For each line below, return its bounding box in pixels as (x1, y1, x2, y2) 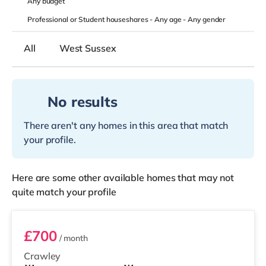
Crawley (24, 250, 61, 262)
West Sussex (59, 42, 116, 54)
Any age (154, 15, 183, 24)
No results (47, 93, 118, 110)
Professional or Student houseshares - (27, 15, 155, 24)
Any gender (188, 15, 226, 24)
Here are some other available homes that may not (12, 172, 235, 183)
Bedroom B (27, 188, 71, 199)
